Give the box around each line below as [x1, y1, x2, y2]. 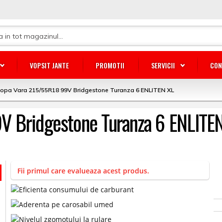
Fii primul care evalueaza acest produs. [17, 166, 150, 175]
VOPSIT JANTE [30, 60, 69, 70]
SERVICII [151, 60, 175, 70]
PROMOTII [96, 60, 124, 70]
